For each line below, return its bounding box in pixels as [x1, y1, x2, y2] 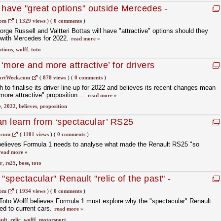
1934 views [19, 188, 45, 194]
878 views [42, 74, 66, 80]
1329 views [19, 18, 45, 24]
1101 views [23, 131, 49, 137]
